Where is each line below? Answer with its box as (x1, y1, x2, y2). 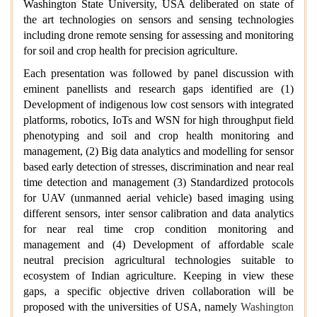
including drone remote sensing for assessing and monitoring (23, 29, 294, 41)
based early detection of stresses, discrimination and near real (23, 161, 294, 173)
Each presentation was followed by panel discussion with (23, 67, 294, 79)
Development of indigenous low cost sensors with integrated (23, 98, 294, 110)
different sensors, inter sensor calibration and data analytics (23, 207, 294, 219)
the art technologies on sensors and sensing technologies (23, 13, 294, 25)
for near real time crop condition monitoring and (23, 223, 294, 235)
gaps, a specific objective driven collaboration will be (23, 285, 294, 297)
